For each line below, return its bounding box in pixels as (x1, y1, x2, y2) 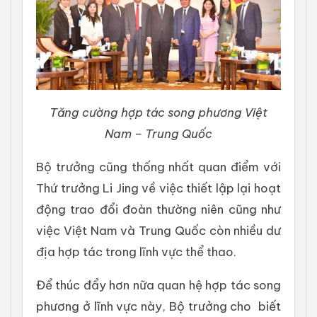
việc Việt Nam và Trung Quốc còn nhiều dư (36, 223, 281, 238)
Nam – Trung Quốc (105, 126, 212, 142)
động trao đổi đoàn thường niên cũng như (36, 202, 281, 217)
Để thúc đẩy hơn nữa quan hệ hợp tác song (36, 277, 281, 293)
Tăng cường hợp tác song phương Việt (50, 105, 267, 120)
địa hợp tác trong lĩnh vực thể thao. (36, 244, 236, 260)
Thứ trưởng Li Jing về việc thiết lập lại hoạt (36, 180, 281, 196)
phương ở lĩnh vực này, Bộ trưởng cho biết (36, 299, 281, 314)
